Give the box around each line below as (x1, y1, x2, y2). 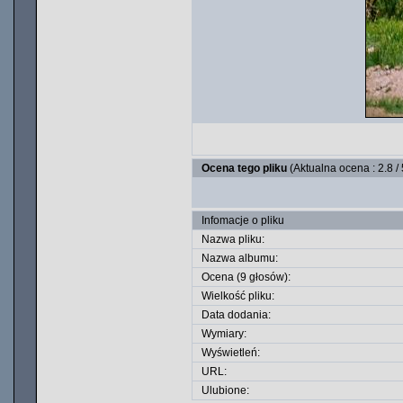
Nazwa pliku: (201, 233, 264, 246)
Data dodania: (201, 309, 271, 321)
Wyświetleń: (201, 346, 260, 359)
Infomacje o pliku (201, 214, 284, 227)
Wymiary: (201, 327, 246, 340)
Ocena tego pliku (201, 162, 290, 175)
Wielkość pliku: (201, 290, 274, 302)
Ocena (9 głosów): (201, 271, 291, 283)
